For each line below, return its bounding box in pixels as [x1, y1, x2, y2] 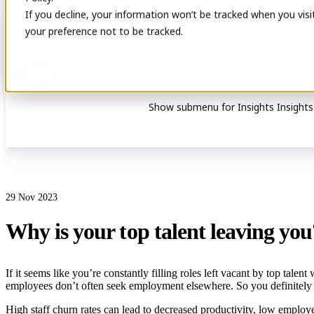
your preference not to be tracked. [25, 24, 183, 38]
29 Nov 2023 [6, 192, 57, 203]
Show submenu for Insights [149, 100, 275, 114]
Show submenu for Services [149, 41, 275, 54]
